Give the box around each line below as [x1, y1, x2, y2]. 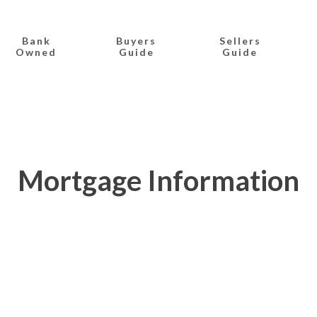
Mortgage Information [18, 163, 299, 197]
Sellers [219, 35, 261, 47]
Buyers [116, 35, 157, 47]
